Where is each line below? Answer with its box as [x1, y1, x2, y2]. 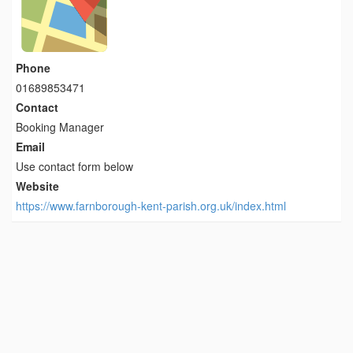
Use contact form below [16, 158, 133, 174]
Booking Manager [16, 119, 104, 135]
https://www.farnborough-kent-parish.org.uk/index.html [16, 198, 286, 214]
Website [16, 178, 59, 194]
